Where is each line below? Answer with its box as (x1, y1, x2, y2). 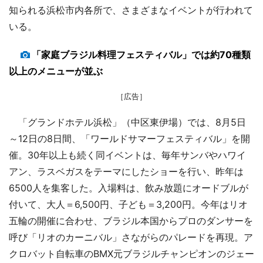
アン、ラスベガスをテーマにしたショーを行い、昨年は (9, 166, 244, 178)
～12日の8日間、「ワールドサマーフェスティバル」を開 (9, 133, 250, 145)
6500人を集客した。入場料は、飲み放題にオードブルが (9, 182, 248, 194)
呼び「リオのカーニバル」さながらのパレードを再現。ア (9, 231, 253, 244)
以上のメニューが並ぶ (9, 65, 103, 77)
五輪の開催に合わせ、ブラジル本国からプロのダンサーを (9, 215, 253, 227)
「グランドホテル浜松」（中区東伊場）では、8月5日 (9, 116, 246, 129)
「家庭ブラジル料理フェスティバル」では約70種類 (32, 49, 251, 61)
